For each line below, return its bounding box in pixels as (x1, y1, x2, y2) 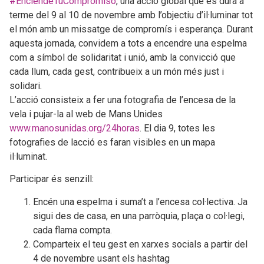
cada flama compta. (33, 224, 112, 236)
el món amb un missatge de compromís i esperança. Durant (9, 23, 253, 35)
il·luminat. (9, 150, 47, 162)
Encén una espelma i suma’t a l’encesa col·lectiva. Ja (33, 196, 247, 207)
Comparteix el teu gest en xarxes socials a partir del (33, 238, 247, 250)
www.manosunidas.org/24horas (9, 122, 140, 134)
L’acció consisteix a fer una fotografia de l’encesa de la (9, 94, 236, 105)
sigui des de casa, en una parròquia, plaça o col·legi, (33, 210, 245, 222)
